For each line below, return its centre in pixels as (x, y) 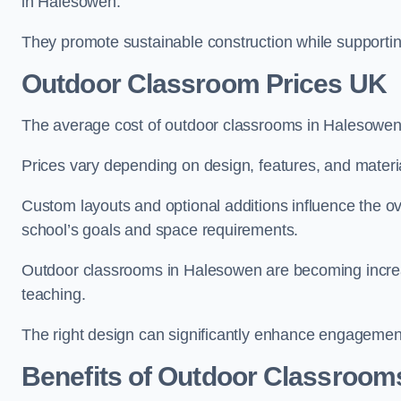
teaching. (54, 294)
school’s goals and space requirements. (160, 230)
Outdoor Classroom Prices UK (204, 84)
